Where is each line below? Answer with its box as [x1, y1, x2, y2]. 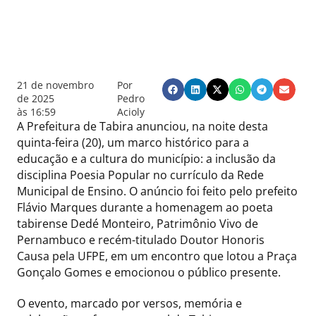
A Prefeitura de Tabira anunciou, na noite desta [17, 119, 268, 135]
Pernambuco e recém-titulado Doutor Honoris [17, 232, 265, 248]
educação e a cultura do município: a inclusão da [17, 151, 276, 167]
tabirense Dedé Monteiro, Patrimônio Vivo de [17, 216, 258, 232]
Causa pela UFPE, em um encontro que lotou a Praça [17, 248, 297, 265]
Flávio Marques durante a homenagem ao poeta [17, 200, 273, 216]
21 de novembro [17, 78, 94, 92]
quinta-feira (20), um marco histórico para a [17, 135, 249, 151]
